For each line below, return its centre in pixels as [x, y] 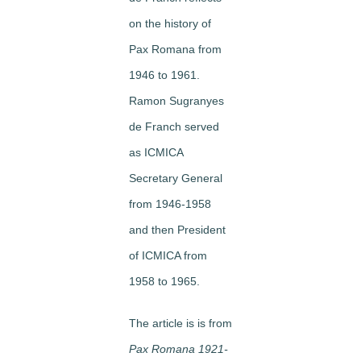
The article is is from [180, 323]
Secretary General [176, 178]
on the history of [170, 23]
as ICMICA [156, 152]
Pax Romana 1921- [178, 349]
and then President [177, 230]
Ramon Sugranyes [176, 101]
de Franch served [174, 127]
